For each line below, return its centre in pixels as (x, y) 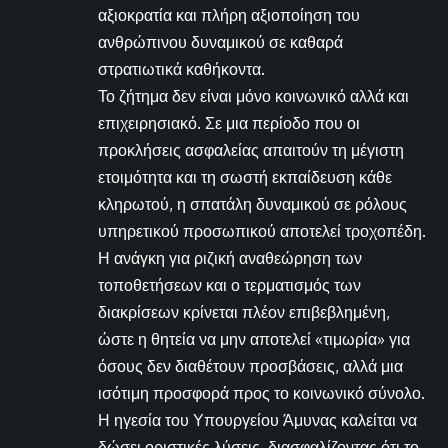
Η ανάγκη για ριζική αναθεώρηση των (230, 257)
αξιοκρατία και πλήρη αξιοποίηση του (229, 14)
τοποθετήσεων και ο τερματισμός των (229, 284)
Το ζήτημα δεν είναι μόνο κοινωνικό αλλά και (253, 95)
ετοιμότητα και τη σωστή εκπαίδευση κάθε (245, 176)
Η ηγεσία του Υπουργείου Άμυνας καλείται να (257, 419)
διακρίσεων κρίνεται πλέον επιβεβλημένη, (244, 311)
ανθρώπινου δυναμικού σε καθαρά (220, 41)
